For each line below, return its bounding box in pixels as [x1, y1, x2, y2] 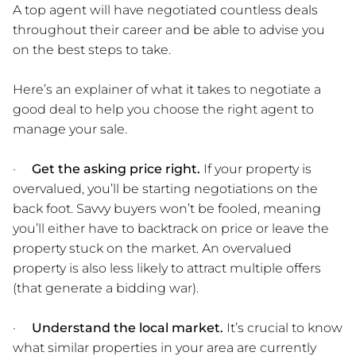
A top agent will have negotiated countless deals [13, 2, 318, 17]
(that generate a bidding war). [13, 280, 199, 296]
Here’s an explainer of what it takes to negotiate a [13, 81, 321, 97]
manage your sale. [13, 121, 127, 137]
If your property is [200, 161, 311, 176]
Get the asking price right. [32, 161, 200, 176]
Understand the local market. [32, 319, 223, 335]
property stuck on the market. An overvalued [13, 240, 292, 256]
